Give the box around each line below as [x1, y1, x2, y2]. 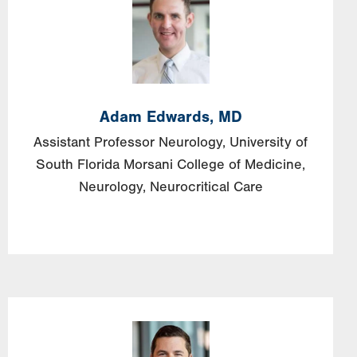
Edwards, [146, 107, 214, 126]
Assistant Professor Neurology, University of [33, 133, 308, 151]
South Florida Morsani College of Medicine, [36, 155, 305, 173]
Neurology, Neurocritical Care [78, 178, 263, 195]
